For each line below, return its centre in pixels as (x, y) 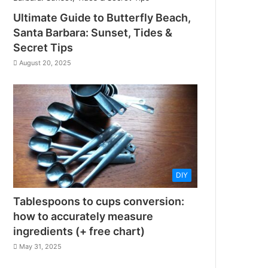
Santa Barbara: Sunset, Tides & (93, 32)
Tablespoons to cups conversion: (99, 202)
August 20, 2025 (45, 63)
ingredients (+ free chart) (79, 232)
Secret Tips (43, 47)
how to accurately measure (83, 217)
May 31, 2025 (41, 247)
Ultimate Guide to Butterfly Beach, (102, 17)
